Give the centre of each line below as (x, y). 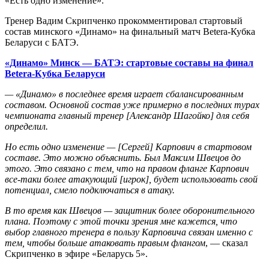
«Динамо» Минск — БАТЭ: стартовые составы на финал (129, 62)
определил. (26, 126)
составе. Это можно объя (59, 157)
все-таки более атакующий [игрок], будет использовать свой (131, 179)
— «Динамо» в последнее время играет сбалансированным (124, 94)
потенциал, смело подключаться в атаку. (90, 190)
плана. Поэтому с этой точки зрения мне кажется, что (121, 221)
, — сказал (227, 243)
